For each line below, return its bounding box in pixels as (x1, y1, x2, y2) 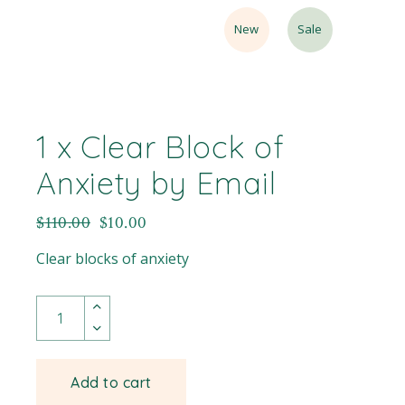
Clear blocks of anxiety (36, 248, 190, 268)
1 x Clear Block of (36, 127, 285, 166)
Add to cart (71, 372, 152, 391)
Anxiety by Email (36, 163, 277, 202)
